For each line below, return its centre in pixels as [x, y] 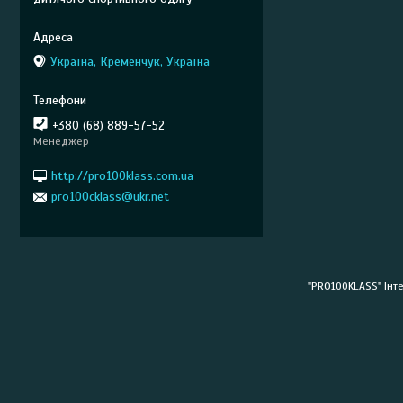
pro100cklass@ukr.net [110, 197]
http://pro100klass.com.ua [122, 175]
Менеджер [61, 141]
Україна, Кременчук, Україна [130, 62]
